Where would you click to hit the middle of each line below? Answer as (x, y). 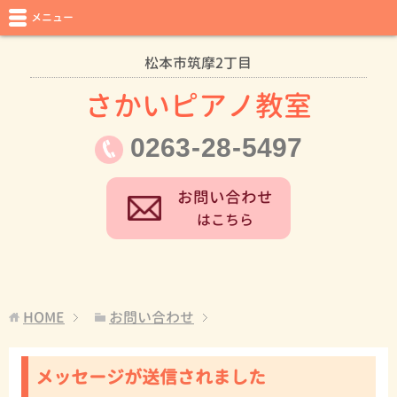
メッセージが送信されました (151, 376)
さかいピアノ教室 (198, 105)
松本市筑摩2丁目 (198, 63)
